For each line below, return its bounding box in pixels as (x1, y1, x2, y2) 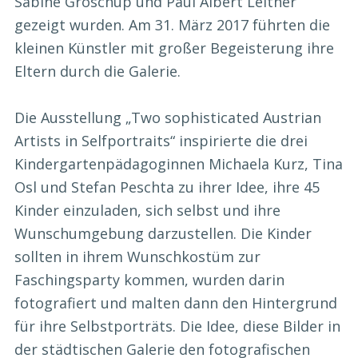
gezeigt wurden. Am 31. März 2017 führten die (14, 15, 330, 35)
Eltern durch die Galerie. (14, 62, 181, 82)
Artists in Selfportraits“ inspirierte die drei (14, 131, 308, 151)
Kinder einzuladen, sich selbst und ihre (14, 201, 280, 221)
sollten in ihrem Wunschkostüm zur (14, 247, 261, 267)
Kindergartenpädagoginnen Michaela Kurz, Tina (14, 154, 343, 174)
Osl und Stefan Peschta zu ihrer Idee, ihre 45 (14, 177, 320, 197)
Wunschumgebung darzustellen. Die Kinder (14, 224, 312, 244)
